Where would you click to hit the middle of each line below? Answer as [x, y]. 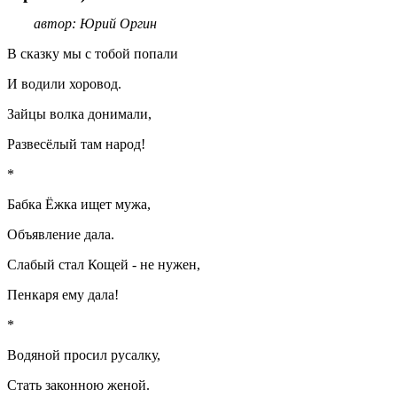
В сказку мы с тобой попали [93, 54]
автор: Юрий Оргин [95, 24]
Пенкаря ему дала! [63, 295]
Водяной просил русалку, [84, 355]
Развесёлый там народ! [76, 144]
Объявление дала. [61, 235]
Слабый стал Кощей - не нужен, [104, 265]
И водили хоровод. [64, 84]
